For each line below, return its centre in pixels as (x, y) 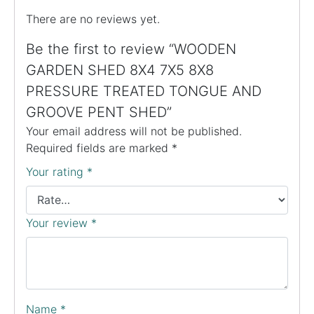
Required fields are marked (99, 148)
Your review (59, 223)
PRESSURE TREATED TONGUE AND (144, 91)
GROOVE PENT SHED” (99, 112)
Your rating (56, 171)
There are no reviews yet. (93, 19)
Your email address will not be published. (134, 131)
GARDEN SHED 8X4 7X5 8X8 (120, 70)
